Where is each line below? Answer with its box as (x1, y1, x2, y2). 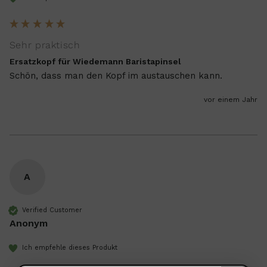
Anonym (9, 217, 48, 229)
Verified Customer (21, 206, 82, 214)
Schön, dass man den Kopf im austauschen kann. (9, 70, 225, 81)
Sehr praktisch (9, 39, 80, 51)
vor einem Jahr (204, 95, 258, 104)
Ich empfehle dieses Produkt (21, 243, 117, 252)
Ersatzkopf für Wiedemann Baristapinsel (9, 57, 181, 67)
